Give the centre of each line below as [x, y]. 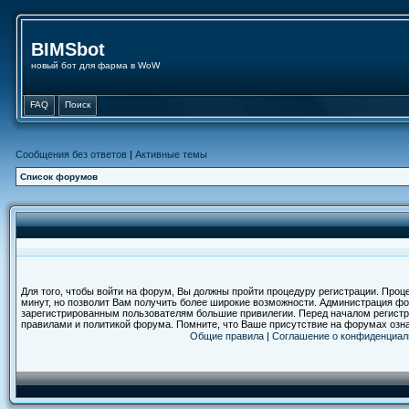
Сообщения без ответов [71, 154]
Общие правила [227, 336]
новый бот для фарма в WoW [95, 65]
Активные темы [171, 154]
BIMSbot [68, 49]
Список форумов [59, 177]
